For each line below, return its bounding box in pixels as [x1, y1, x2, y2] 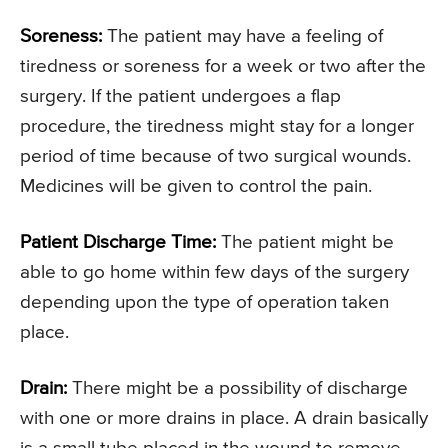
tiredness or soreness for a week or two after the [20, 57, 426, 77]
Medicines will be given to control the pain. [20, 177, 372, 197]
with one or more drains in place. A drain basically [20, 409, 428, 429]
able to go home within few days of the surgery [20, 263, 409, 283]
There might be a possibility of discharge [67, 379, 408, 399]
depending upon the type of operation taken [20, 293, 389, 313]
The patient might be [216, 233, 394, 253]
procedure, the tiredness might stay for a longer [20, 117, 414, 137]
